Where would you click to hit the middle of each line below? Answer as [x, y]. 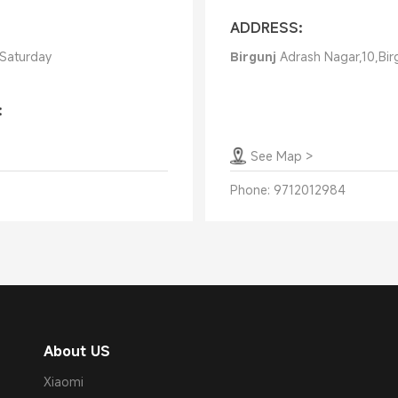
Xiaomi [64, 382]
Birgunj [253, 56]
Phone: [250, 190]
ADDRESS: [266, 28]
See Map [276, 156]
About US [77, 351]
